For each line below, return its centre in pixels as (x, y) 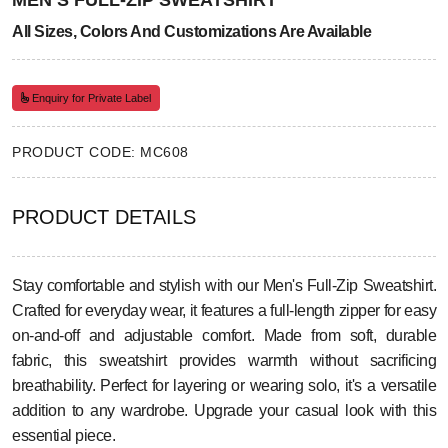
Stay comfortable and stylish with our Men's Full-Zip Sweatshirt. (224, 286)
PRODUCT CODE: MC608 (100, 152)
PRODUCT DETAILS (104, 217)
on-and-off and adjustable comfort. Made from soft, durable (224, 336)
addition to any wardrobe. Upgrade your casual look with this (224, 411)
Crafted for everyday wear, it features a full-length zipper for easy (224, 311)
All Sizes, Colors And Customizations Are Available (191, 32)
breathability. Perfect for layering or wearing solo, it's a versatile (224, 386)
